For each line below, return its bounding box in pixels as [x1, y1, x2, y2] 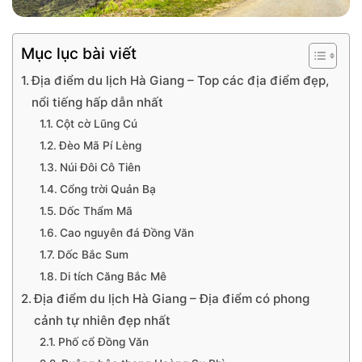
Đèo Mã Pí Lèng [58, 139, 145, 152]
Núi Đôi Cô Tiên [59, 161, 141, 174]
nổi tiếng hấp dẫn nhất [32, 95, 164, 110]
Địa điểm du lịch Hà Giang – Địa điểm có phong [34, 291, 310, 306]
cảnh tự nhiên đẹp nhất [34, 313, 171, 328]
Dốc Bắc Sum [57, 248, 132, 261]
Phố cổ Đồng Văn [57, 335, 152, 348]
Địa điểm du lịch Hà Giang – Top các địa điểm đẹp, [32, 73, 330, 88]
